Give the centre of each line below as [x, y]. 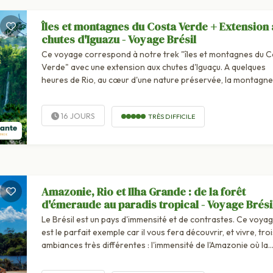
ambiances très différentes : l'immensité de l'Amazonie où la [154, 245]
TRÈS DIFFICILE [171, 116]
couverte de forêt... [78, 93]
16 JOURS [77, 116]
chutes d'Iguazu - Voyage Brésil [119, 40]
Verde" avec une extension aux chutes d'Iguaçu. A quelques [153, 67]
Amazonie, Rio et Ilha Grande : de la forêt [143, 192]
